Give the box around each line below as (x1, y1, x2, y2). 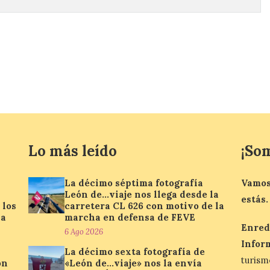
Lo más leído (28, 142, 118, 161)
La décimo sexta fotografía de (64, 246, 206, 258)
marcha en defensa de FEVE (64, 212, 196, 224)
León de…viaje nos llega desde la (64, 189, 219, 201)
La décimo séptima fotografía (64, 177, 204, 189)
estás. (240, 193, 268, 206)
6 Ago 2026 (64, 227, 104, 237)
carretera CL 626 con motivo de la (64, 200, 225, 212)
